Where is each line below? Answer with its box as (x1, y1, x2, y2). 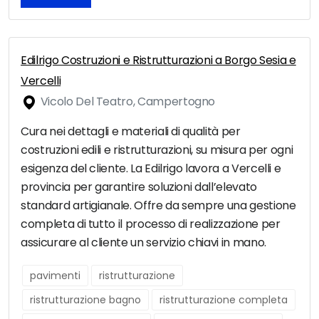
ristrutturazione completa (159, 293, 288, 308)
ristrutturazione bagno (30, 293, 141, 308)
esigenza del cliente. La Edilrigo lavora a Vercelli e (21, 160, 281, 177)
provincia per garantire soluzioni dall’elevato (21, 179, 257, 196)
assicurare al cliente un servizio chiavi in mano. (21, 234, 266, 251)
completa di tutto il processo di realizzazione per (21, 216, 281, 233)
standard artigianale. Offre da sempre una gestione (21, 197, 296, 214)
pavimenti (30, 268, 80, 283)
